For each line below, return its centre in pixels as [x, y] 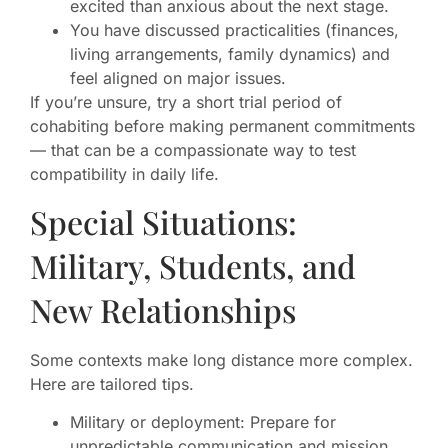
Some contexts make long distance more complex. [221, 359]
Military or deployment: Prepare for [203, 422]
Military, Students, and [193, 265]
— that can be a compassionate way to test [193, 149]
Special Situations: [163, 221]
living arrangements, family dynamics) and [230, 53]
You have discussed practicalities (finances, [234, 29]
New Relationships [163, 309]
